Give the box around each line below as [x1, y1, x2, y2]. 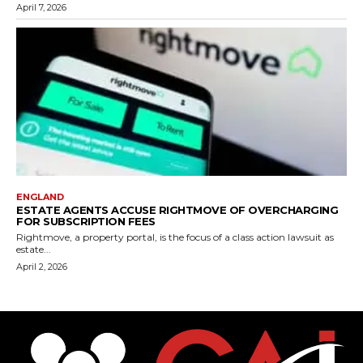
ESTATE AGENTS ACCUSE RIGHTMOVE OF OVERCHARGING [16, 203, 338, 217]
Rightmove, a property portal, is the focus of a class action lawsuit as [16, 231, 334, 244]
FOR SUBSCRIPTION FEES [16, 215, 156, 228]
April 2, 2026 [16, 261, 67, 273]
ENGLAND [16, 191, 64, 203]
